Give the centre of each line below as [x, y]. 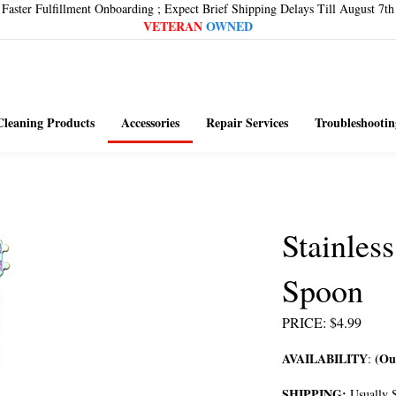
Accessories [150, 122]
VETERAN [173, 26]
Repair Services [247, 122]
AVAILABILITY [325, 358]
